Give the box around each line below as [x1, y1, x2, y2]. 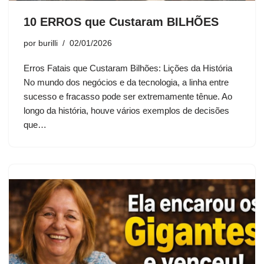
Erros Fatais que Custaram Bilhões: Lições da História [24, 63, 232, 74]
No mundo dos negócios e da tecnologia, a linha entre [24, 77, 229, 88]
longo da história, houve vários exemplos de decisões [24, 105, 229, 116]
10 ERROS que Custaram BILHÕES [24, 15, 219, 29]
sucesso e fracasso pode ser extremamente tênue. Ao [24, 91, 232, 102]
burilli [38, 39, 58, 48]
